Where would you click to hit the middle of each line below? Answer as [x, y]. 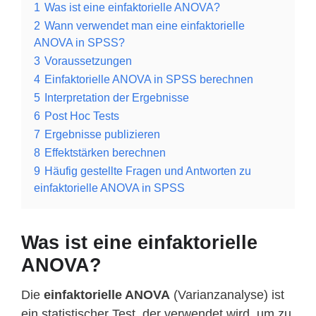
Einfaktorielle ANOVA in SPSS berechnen [149, 79]
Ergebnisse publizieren [102, 134]
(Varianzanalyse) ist [227, 295]
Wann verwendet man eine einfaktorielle [145, 26]
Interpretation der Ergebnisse [117, 98]
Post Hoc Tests [82, 116]
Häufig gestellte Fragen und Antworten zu [148, 171]
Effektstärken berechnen [105, 153]
